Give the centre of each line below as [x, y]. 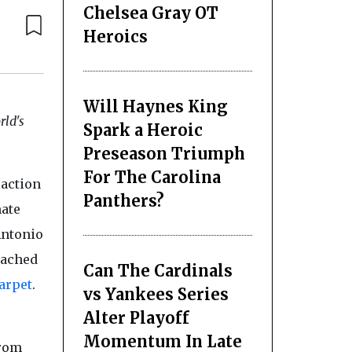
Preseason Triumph [164, 153]
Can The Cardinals [158, 270]
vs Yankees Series [156, 294]
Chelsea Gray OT [150, 13]
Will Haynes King [155, 106]
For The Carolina [152, 177]
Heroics [115, 36]
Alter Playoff [136, 317]
